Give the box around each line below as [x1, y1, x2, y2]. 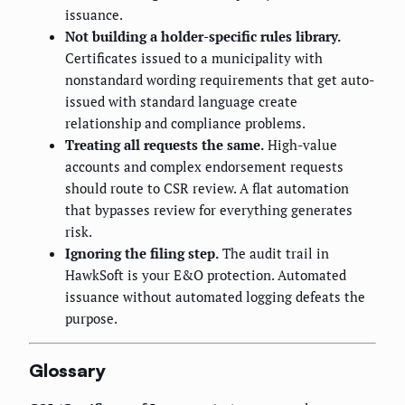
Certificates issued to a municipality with [65, 48, 323, 67]
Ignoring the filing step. [65, 243, 219, 262]
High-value [264, 135, 337, 154]
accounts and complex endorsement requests [65, 156, 344, 175]
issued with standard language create [65, 91, 297, 110]
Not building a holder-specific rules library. [65, 26, 341, 45]
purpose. [65, 308, 118, 327]
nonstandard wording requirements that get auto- [65, 70, 374, 89]
